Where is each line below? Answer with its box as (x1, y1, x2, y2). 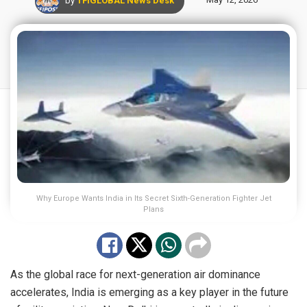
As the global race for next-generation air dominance (10, 267, 260, 281)
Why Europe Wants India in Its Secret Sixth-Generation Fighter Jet (36, 193, 271, 203)
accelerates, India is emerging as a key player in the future (10, 285, 288, 299)
